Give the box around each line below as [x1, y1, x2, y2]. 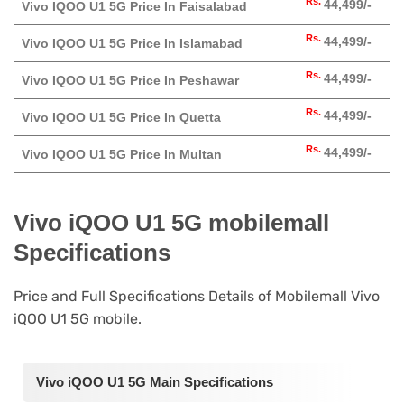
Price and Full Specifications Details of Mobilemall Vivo [14, 288, 380, 306]
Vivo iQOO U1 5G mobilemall [14, 209, 329, 235]
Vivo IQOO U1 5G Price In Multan [22, 147, 222, 162]
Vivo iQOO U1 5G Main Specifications [36, 373, 273, 390]
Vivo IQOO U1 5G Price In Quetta [22, 110, 221, 125]
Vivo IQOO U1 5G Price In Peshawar [22, 73, 239, 88]
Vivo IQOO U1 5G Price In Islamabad [22, 36, 243, 51]
